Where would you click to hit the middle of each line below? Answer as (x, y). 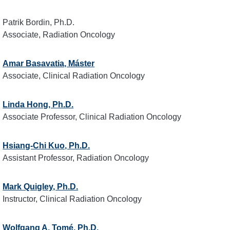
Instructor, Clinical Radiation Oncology (72, 199)
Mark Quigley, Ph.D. (41, 187)
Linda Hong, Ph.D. (38, 104)
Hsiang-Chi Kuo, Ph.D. (46, 146)
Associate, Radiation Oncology (59, 35)
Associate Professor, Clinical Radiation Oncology (92, 117)
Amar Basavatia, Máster (49, 63)
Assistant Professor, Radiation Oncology (76, 158)
